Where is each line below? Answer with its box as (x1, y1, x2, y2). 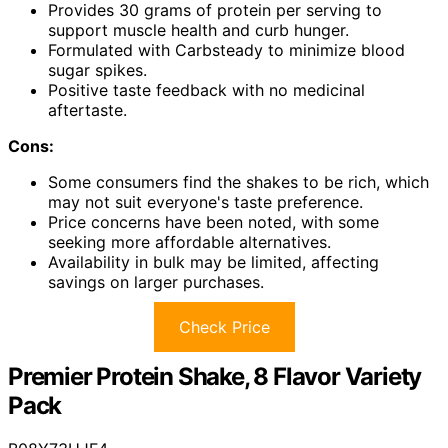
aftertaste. (48, 99, 127, 120)
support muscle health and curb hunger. (48, 19, 349, 40)
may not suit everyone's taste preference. (48, 191, 363, 212)
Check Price (178, 316, 270, 337)
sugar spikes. (48, 59, 147, 80)
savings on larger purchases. (48, 271, 264, 292)
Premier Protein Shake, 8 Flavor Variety (8, 361, 422, 391)
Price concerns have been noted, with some (48, 211, 379, 232)
